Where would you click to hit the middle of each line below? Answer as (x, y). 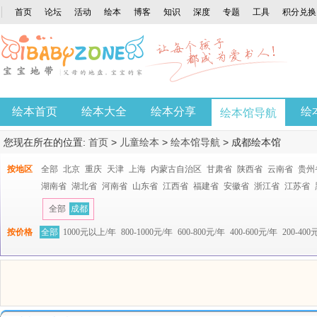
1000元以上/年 (90, 232)
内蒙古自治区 (176, 169)
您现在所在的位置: (46, 142)
